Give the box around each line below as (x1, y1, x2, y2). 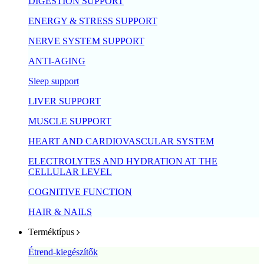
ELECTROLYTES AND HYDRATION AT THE (28, 156, 217, 166)
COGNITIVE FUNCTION (28, 186, 132, 197)
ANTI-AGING (28, 55, 85, 66)
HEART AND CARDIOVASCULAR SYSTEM (28, 136, 214, 146)
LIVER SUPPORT (28, 95, 101, 106)
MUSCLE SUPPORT (28, 115, 111, 126)
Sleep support (28, 75, 79, 86)
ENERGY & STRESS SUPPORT (28, 15, 157, 26)
